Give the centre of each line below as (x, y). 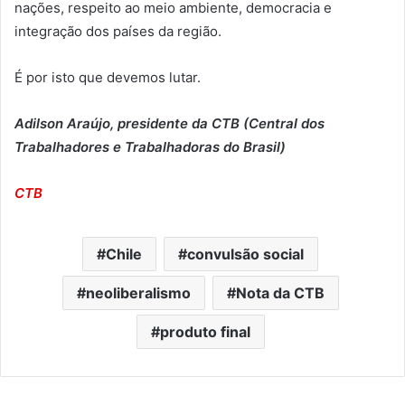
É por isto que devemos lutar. (108, 78)
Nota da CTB (280, 293)
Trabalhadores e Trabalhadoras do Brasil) (150, 147)
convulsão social (245, 254)
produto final (205, 332)
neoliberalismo (138, 293)
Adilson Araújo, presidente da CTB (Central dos (170, 124)
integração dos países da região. (118, 32)
